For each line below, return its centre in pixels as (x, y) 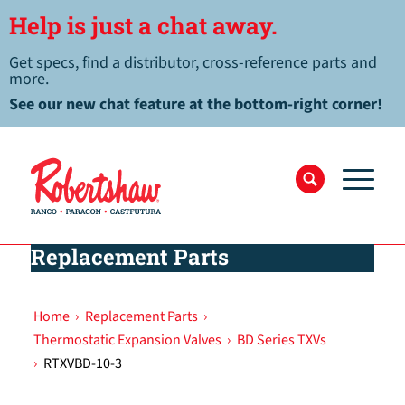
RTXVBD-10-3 (82, 363)
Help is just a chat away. (143, 25)
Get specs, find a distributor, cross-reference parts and (193, 63)
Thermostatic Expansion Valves (127, 340)
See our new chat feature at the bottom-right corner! (196, 104)
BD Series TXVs (281, 340)
